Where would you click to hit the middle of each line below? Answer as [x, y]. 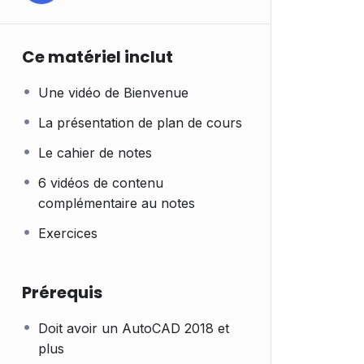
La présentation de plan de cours [140, 123]
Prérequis [62, 292]
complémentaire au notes [117, 203]
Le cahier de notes [95, 153]
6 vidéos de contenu [101, 183]
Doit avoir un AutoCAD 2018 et [134, 328]
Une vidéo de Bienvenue [113, 93]
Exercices [68, 233]
